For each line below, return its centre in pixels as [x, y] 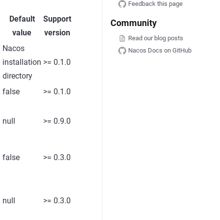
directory [17, 76]
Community [133, 23]
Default [22, 19]
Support [57, 19]
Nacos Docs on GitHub [160, 50]
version [57, 33]
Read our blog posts [155, 38]
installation [22, 62]
